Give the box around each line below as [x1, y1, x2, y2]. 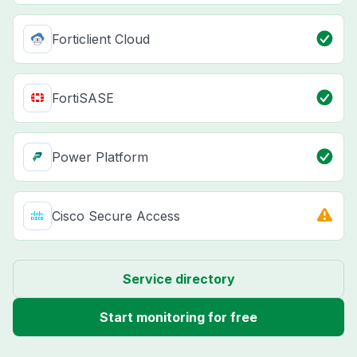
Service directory [122, 271, 235, 288]
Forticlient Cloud [52, 31, 150, 48]
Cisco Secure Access [52, 208, 180, 225]
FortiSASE [52, 90, 114, 107]
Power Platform [52, 149, 148, 166]
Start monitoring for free [100, 309, 257, 326]
